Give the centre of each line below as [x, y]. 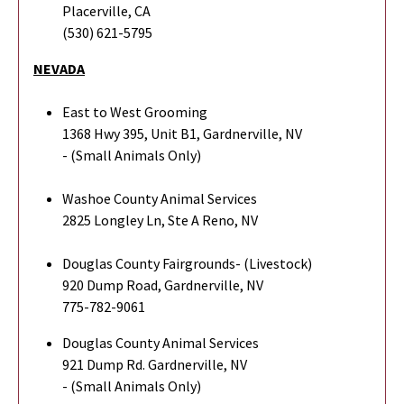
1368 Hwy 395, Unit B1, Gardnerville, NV [182, 133]
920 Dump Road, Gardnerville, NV [163, 285]
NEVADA [59, 68]
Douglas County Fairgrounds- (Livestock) [187, 263]
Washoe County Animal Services [160, 198]
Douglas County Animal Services [161, 342]
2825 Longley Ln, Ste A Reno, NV [160, 220]
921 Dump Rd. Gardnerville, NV [155, 364]
